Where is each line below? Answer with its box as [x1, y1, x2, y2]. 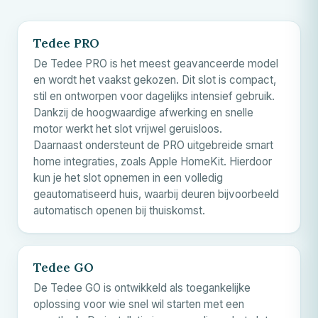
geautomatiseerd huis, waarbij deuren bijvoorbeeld [33, 187, 279, 201]
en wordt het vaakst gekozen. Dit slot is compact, [33, 72, 276, 87]
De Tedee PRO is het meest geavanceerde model [33, 56, 278, 70]
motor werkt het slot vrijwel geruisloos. [33, 121, 222, 136]
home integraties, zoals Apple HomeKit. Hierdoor [33, 154, 272, 168]
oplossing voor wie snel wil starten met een [33, 297, 244, 311]
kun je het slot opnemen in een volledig [33, 170, 223, 185]
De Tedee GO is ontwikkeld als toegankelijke [33, 280, 251, 295]
